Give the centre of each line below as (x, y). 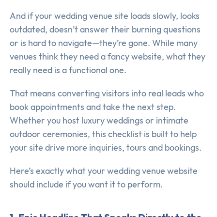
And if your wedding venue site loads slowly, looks (105, 16)
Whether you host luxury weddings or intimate (99, 121)
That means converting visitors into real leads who (107, 93)
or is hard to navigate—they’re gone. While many (104, 43)
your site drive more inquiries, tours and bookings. (106, 148)
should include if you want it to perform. (86, 185)
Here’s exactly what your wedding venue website (104, 171)
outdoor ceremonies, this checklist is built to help (103, 134)
